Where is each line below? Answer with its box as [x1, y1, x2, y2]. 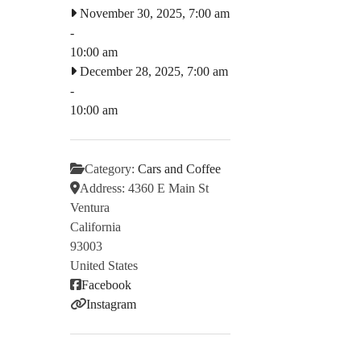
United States [70, 258, 138, 272]
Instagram [86, 297, 136, 311]
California [70, 219, 121, 234]
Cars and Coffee [138, 161, 221, 176]
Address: [80, 180, 128, 195]
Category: [85, 161, 138, 176]
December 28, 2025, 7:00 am [77, 64, 228, 78]
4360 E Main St [128, 180, 209, 195]
